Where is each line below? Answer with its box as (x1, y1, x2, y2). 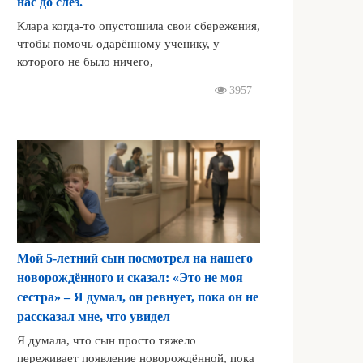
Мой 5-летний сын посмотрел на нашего (17, 251, 253, 266)
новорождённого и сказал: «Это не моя (17, 271, 243, 285)
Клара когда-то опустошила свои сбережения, (17, 18, 260, 32)
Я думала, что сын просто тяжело (17, 333, 196, 348)
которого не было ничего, (17, 53, 153, 68)
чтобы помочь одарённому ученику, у (17, 36, 220, 50)
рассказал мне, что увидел (17, 310, 170, 324)
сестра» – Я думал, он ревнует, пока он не (17, 290, 258, 305)
